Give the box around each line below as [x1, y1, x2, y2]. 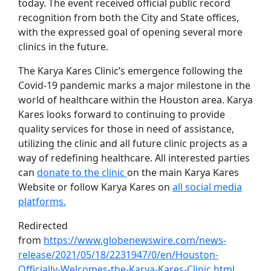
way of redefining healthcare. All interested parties [18, 151, 250, 165]
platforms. [18, 195, 66, 208]
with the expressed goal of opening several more [18, 25, 243, 39]
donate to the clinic [37, 166, 127, 179]
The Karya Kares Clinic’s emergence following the [18, 64, 243, 77]
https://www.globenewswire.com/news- [44, 233, 226, 247]
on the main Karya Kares [127, 166, 239, 179]
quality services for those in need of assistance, [18, 122, 234, 135]
